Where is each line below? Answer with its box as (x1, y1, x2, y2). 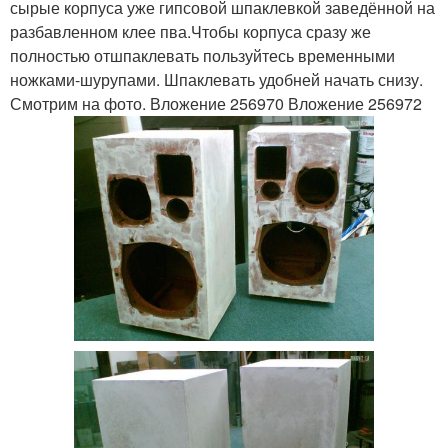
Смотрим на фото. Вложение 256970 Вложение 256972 (10, 91, 422, 115)
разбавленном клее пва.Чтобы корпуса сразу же (10, 19, 371, 43)
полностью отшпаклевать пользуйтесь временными (10, 43, 395, 67)
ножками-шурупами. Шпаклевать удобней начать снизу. (10, 67, 423, 91)
